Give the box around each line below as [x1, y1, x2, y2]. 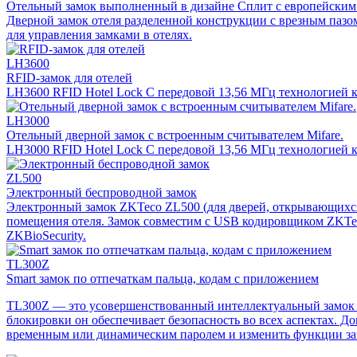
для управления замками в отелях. [6, 27, 192, 41]
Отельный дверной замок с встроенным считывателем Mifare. [6, 127, 343, 142]
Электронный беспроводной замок [6, 185, 197, 199]
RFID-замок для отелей [6, 70, 132, 84]
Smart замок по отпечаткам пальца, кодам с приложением [6, 271, 319, 285]
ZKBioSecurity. [6, 228, 86, 242]
